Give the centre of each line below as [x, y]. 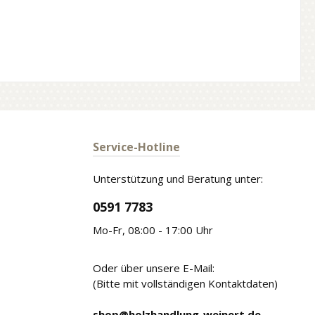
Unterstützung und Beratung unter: [178, 179]
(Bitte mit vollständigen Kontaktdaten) [185, 283]
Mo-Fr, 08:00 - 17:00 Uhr [153, 230]
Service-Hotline [136, 147]
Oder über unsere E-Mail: [154, 268]
